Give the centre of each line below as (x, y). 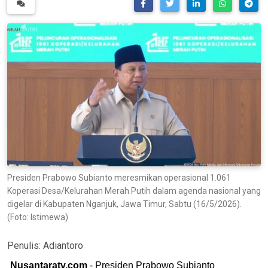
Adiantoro (63, 245)
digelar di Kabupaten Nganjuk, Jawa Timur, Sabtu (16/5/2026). (124, 204)
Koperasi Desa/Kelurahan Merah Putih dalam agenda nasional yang (134, 191)
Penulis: (25, 245)
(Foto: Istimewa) (38, 217)
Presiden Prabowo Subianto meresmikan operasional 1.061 (119, 177)
